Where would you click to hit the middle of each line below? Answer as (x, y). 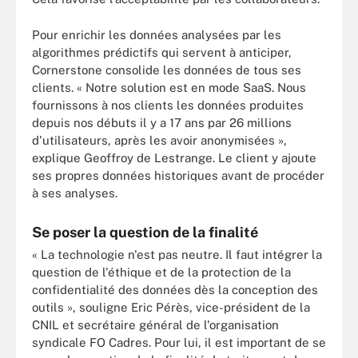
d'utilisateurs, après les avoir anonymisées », (159, 140)
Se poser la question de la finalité (145, 232)
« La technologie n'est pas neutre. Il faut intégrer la (177, 254)
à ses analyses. (75, 193)
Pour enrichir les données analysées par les (157, 34)
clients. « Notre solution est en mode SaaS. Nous (169, 87)
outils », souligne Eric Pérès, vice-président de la (171, 307)
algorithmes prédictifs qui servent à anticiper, (162, 52)
